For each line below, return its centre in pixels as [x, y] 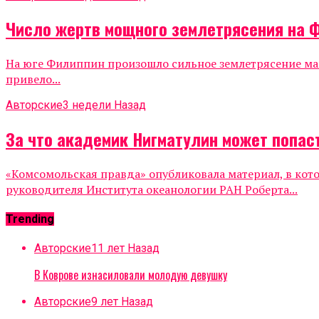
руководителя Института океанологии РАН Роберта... [152, 190]
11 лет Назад [125, 248]
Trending [30, 219]
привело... [33, 79]
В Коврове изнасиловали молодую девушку [131, 274]
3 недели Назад [104, 105]
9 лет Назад [122, 301]
